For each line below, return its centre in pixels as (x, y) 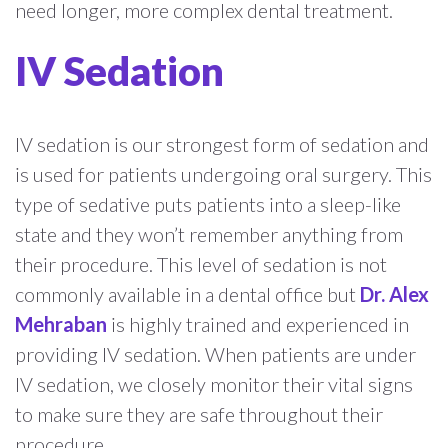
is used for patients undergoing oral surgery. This (223, 173)
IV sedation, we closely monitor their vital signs (214, 383)
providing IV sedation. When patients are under (215, 353)
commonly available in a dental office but (187, 293)
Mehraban (61, 323)
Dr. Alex (394, 293)
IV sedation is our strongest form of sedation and (222, 143)
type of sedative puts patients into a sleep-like (208, 203)
